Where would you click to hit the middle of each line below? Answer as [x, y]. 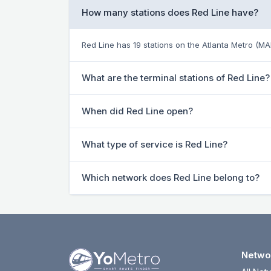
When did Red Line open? [137, 111]
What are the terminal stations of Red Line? [176, 78]
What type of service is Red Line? [155, 145]
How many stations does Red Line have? [170, 13]
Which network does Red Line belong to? [171, 178]
